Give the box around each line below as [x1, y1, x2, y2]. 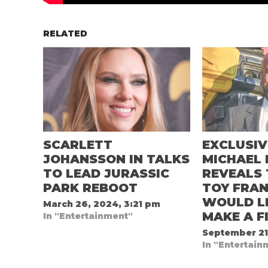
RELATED [43, 28, 87, 39]
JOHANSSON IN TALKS [43, 151, 190, 166]
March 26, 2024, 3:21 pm [43, 198, 160, 209]
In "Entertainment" [43, 210, 133, 221]
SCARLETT [43, 137, 112, 152]
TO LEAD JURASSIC [43, 166, 169, 181]
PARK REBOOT [43, 180, 138, 195]
